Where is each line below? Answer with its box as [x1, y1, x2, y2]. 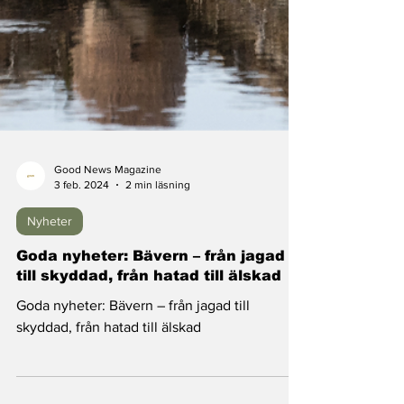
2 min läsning [125, 232, 190, 245]
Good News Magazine [54, 217, 161, 230]
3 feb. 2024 [54, 232, 109, 245]
